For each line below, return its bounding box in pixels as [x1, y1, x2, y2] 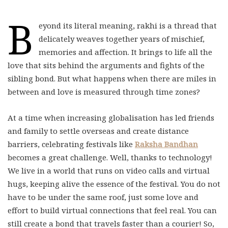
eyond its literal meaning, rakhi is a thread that [39, 20, 217, 31]
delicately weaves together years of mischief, [39, 34, 205, 44]
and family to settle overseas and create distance [8, 126, 189, 136]
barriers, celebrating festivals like [8, 139, 135, 149]
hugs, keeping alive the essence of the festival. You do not [8, 179, 220, 189]
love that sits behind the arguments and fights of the [8, 60, 205, 70]
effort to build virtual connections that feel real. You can [8, 205, 217, 215]
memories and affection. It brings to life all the [39, 47, 212, 57]
